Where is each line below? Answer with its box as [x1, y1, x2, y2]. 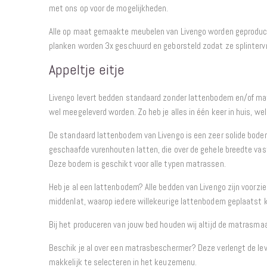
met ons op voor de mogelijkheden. [49, 2, 170, 14]
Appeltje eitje [49, 60, 125, 79]
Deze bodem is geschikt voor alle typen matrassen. [49, 157, 226, 169]
